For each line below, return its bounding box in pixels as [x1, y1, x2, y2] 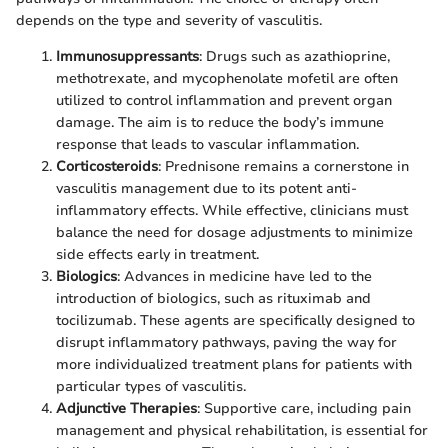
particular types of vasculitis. [56, 377, 246, 397]
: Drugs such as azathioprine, [199, 47, 390, 67]
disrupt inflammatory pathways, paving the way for [56, 333, 397, 353]
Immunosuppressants [56, 47, 199, 67]
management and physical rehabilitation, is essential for [56, 421, 428, 441]
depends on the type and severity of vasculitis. [16, 11, 322, 31]
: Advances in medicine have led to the [117, 267, 372, 287]
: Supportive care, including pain [197, 399, 411, 419]
